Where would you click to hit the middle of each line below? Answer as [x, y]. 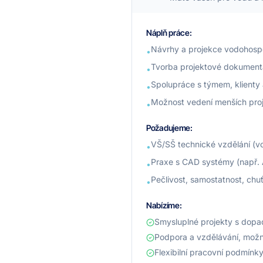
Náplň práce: [169, 33]
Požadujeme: [169, 128]
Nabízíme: [164, 205]
